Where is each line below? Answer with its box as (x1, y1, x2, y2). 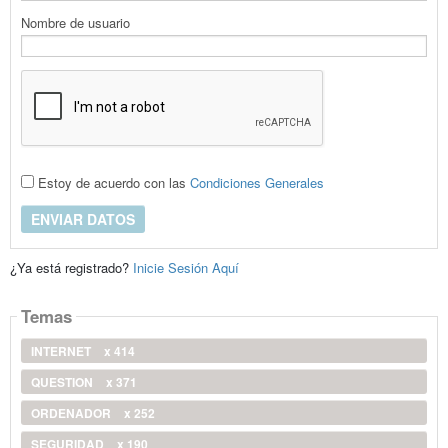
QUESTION (30, 372, 96, 391)
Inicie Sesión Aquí (132, 257, 239, 277)
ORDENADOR (30, 403, 114, 422)
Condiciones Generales (189, 173, 324, 193)
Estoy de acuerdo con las (33, 173, 190, 193)
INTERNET (30, 341, 94, 360)
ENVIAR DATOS (30, 208, 135, 229)
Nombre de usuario (20, 12, 130, 32)
